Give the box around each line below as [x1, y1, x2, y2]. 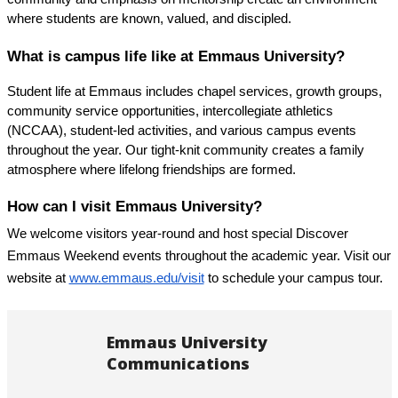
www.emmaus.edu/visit [68, 270, 204, 285]
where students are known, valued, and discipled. [6, 12, 291, 27]
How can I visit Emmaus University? [6, 197, 262, 216]
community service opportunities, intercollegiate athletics [6, 103, 333, 118]
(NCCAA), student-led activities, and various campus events [6, 123, 356, 138]
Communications [106, 352, 250, 374]
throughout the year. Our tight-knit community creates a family [6, 142, 364, 157]
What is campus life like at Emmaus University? [6, 46, 345, 65]
